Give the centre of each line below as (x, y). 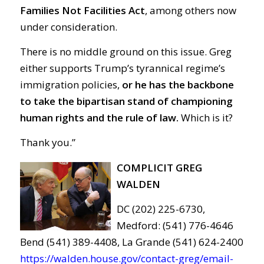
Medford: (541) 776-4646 (175, 226)
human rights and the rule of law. (99, 118)
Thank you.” (47, 143)
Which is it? (205, 118)
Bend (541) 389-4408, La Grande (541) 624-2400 (131, 242)
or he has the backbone (178, 85)
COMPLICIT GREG (159, 167)
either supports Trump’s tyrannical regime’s (122, 68)
